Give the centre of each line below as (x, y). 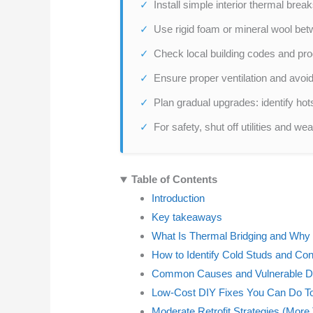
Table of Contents (174, 180)
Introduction (179, 198)
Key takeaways (187, 217)
